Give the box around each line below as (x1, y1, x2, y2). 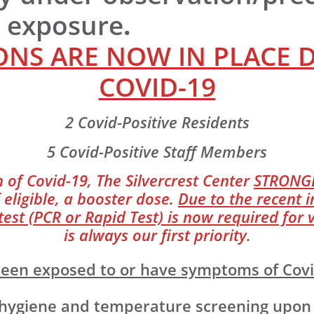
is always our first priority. (63, 224, 251, 247)
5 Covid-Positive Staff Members (47, 140, 267, 163)
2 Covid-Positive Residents (64, 111, 250, 133)
